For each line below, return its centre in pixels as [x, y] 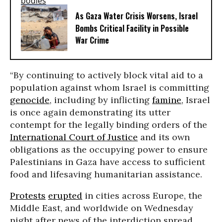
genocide [30, 100]
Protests [28, 195]
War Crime [92, 40]
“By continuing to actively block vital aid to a [107, 75]
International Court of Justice [74, 137]
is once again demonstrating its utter [90, 112]
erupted [65, 195]
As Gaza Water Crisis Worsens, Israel [137, 16]
